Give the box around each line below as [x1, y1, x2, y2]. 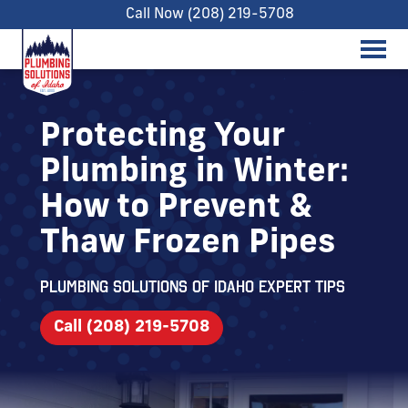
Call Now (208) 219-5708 [125, 7, 294, 22]
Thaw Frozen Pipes [40, 228, 335, 260]
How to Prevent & [40, 192, 312, 225]
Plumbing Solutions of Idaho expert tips [40, 277, 345, 296]
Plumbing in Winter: [40, 157, 349, 189]
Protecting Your [40, 121, 284, 154]
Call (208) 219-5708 [54, 319, 209, 336]
